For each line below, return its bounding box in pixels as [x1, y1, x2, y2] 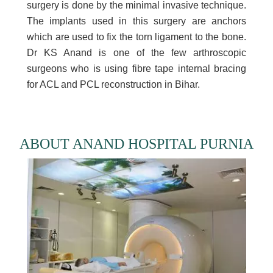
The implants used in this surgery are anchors [27, 16, 246, 26]
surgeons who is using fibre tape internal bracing [27, 63, 246, 74]
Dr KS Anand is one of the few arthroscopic [27, 48, 246, 58]
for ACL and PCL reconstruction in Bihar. [27, 79, 200, 90]
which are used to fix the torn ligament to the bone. [27, 32, 246, 42]
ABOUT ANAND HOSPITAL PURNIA [19, 136, 253, 152]
